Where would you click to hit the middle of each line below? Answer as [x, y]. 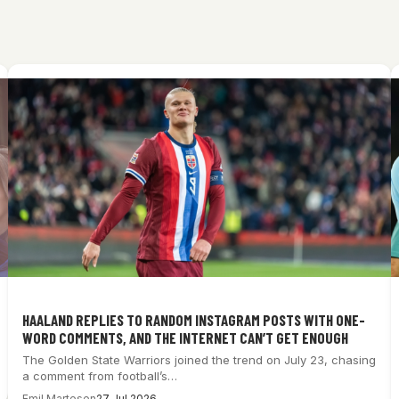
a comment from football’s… [100, 376]
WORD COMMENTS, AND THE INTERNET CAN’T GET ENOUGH [186, 338]
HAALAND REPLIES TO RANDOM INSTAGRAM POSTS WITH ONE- [194, 320]
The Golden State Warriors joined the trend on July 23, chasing [199, 360]
